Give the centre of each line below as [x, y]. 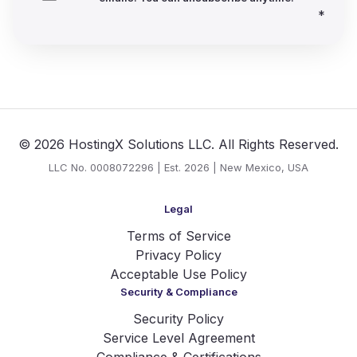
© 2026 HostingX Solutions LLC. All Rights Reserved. [178, 144]
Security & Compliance [178, 291]
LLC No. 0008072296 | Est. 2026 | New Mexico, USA [178, 167]
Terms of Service [178, 235]
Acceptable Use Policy [178, 274]
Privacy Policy [178, 255]
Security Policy [178, 318]
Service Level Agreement [178, 337]
